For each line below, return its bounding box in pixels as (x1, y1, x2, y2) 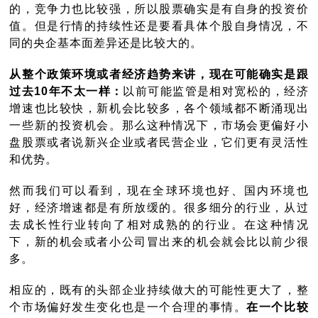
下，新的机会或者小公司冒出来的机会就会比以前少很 (9, 236, 309, 248)
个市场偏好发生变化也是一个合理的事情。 (9, 301, 247, 314)
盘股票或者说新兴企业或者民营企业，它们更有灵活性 (9, 136, 309, 149)
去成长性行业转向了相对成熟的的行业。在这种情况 (9, 219, 309, 231)
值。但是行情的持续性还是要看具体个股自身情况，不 (9, 20, 309, 33)
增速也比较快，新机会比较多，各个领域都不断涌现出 (9, 102, 309, 115)
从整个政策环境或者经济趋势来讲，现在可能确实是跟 (9, 68, 309, 81)
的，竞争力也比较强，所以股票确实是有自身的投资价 (9, 3, 309, 16)
